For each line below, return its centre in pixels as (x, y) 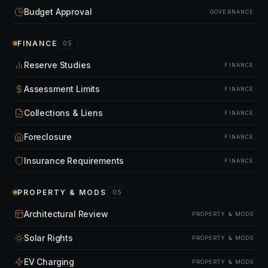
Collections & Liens (63, 113)
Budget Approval (58, 12)
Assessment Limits (62, 89)
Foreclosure (48, 137)
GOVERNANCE (232, 12)
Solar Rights (48, 238)
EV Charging (49, 262)
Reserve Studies (57, 65)
